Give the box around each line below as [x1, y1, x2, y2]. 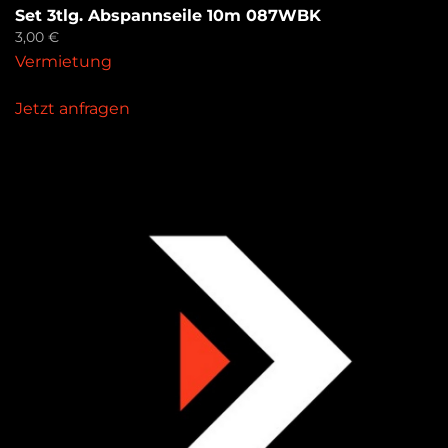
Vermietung [15, 52, 112, 71]
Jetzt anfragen [15, 99, 130, 118]
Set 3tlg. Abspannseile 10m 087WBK [15, 6, 321, 25]
